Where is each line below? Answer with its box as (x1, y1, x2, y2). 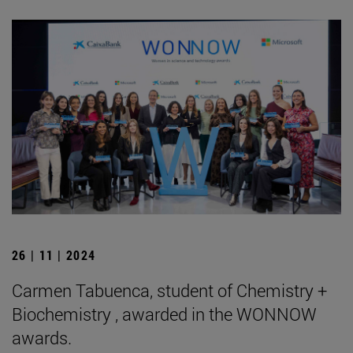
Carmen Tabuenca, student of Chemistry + (12, 278, 327, 302)
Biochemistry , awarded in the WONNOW (12, 302, 317, 325)
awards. (12, 325, 72, 349)
